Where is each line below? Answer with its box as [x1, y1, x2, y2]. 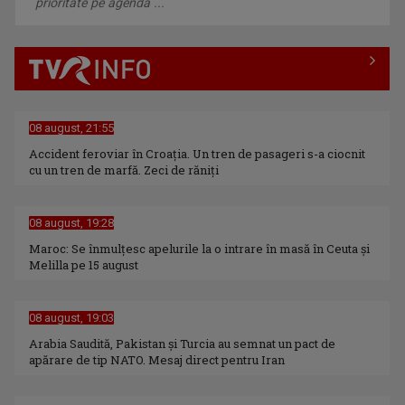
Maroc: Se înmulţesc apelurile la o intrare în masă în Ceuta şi [29, 240, 371, 258]
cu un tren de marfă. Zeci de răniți [29, 162, 220, 179]
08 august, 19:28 [29, 216, 115, 231]
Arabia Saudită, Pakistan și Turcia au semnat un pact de [29, 335, 336, 353]
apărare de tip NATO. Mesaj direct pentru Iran [29, 352, 286, 369]
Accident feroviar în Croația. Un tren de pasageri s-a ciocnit [29, 146, 366, 163]
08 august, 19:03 [29, 311, 115, 325]
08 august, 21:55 [29, 121, 115, 136]
